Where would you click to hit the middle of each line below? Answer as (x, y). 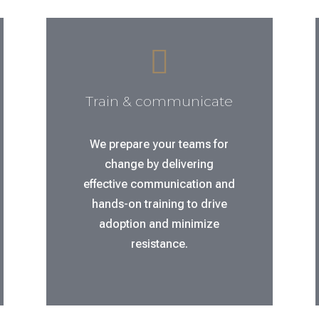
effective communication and (159, 184)
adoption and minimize (159, 224)
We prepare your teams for (159, 145)
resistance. (159, 244)
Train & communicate (159, 102)
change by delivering (159, 164)
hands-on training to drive (159, 204)
